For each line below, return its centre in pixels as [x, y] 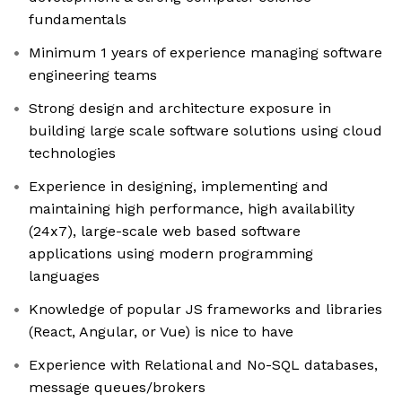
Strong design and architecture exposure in [180, 109]
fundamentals [78, 20]
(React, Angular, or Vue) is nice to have [161, 332]
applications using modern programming [171, 254]
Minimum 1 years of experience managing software [205, 53]
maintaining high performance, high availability [192, 209]
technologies [72, 153]
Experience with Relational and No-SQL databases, [203, 365]
